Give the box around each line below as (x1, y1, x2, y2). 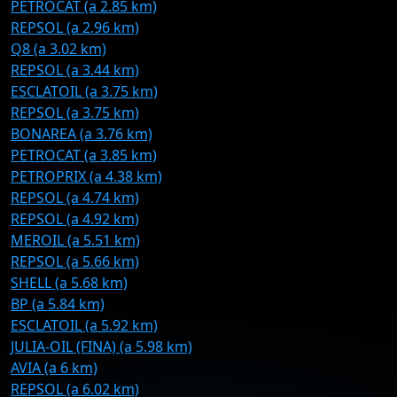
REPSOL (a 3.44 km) (11, 60, 139, 80)
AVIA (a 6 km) (11, 358, 97, 378)
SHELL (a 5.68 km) (11, 273, 128, 292)
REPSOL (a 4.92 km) (11, 209, 139, 229)
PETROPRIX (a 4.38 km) (11, 167, 162, 186)
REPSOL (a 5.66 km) (11, 252, 139, 271)
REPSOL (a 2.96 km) (11, 18, 139, 37)
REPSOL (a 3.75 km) (11, 103, 139, 122)
